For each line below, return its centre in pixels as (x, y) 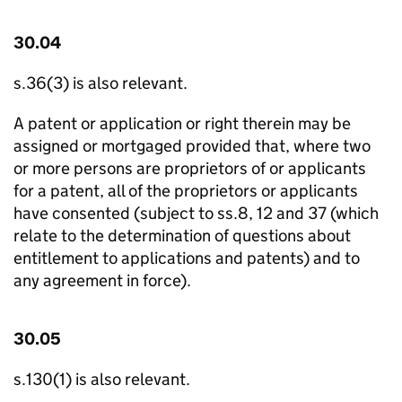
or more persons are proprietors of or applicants (190, 168)
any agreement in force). (102, 280)
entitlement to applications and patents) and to (187, 258)
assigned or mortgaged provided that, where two (192, 146)
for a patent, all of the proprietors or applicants (186, 191)
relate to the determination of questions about (182, 236)
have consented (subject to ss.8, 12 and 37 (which (196, 213)
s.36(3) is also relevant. (100, 83)
